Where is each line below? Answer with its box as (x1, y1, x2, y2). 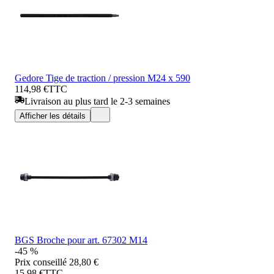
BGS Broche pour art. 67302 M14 (15, 234, 147, 245)
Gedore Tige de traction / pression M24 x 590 (15, 72, 190, 83)
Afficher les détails (20, 111, 86, 120)
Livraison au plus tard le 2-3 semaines (24, 95, 170, 106)
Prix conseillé (15, 256, 67, 267)
